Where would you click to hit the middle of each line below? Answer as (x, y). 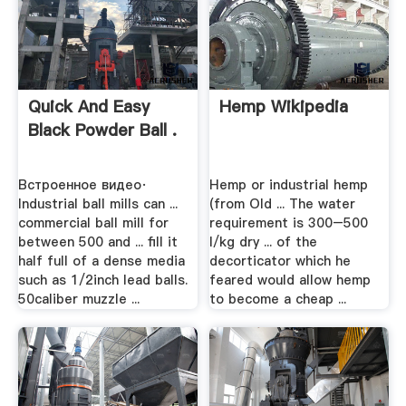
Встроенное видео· (82, 185)
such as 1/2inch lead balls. (102, 280)
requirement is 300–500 (289, 223)
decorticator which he (280, 261)
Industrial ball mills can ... (97, 204)
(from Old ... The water (283, 204)
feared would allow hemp (290, 280)
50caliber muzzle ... (78, 300)
